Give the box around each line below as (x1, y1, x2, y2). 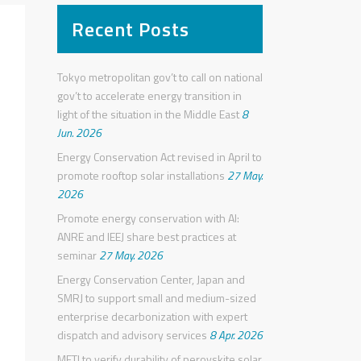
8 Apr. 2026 (207, 326, 263, 343)
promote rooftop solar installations (57, 167, 225, 184)
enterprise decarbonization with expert (57, 308, 247, 325)
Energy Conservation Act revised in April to (57, 148, 262, 165)
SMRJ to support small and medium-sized (57, 289, 256, 306)
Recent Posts (72, 15, 189, 44)
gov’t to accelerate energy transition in (57, 87, 242, 104)
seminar (57, 247, 97, 263)
